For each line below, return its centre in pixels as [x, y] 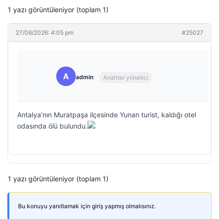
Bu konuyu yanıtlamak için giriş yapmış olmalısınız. [87, 206]
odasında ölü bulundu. [52, 126]
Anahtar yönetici [126, 77]
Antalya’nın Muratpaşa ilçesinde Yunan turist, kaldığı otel [107, 115]
